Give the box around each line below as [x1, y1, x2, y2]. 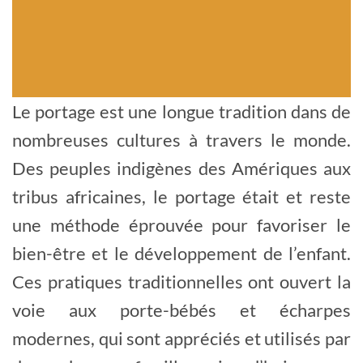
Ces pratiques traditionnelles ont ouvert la [12, 271, 351, 293]
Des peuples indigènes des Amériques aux [12, 157, 351, 180]
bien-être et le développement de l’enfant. [12, 242, 351, 265]
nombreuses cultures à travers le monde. [12, 129, 351, 152]
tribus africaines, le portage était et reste [12, 186, 351, 208]
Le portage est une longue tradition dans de [12, 100, 351, 123]
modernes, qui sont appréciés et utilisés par [12, 327, 351, 350]
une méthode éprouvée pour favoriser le [12, 214, 351, 237]
